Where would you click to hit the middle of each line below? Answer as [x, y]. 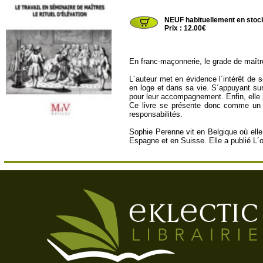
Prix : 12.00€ [186, 28]
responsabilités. [156, 114]
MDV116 [144, 6]
